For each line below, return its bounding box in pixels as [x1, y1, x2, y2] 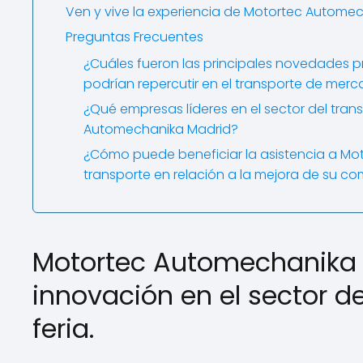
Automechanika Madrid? [83, 120, 238, 139]
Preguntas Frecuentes [66, 28, 203, 46]
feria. [32, 310, 94, 347]
